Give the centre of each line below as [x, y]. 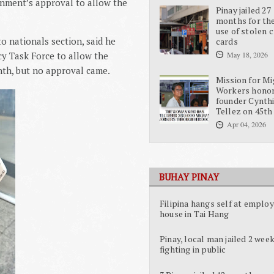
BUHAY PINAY [189, 177]
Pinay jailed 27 [243, 10]
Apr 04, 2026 [246, 124]
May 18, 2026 [247, 54]
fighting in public [193, 250]
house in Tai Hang [194, 213]
